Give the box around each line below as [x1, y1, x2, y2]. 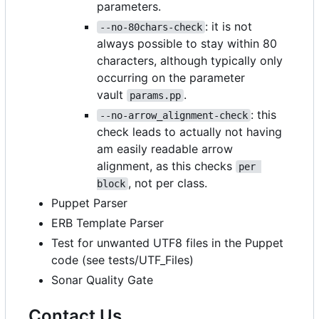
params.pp [130, 90, 181, 102]
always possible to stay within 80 [97, 36, 277, 51]
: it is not [205, 19, 256, 34]
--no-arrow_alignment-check [100, 110, 248, 122]
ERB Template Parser [51, 216, 164, 231]
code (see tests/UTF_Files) [51, 253, 194, 268]
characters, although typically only [97, 53, 283, 68]
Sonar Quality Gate [51, 273, 153, 288]
